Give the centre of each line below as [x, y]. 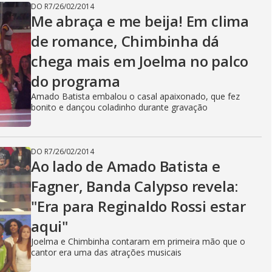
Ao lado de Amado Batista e [126, 166]
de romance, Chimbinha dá [125, 41]
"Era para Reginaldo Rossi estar [138, 206]
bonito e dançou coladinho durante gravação [119, 107]
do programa [76, 81]
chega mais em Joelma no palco [140, 61]
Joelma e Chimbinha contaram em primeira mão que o [138, 241]
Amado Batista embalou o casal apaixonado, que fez [135, 96]
